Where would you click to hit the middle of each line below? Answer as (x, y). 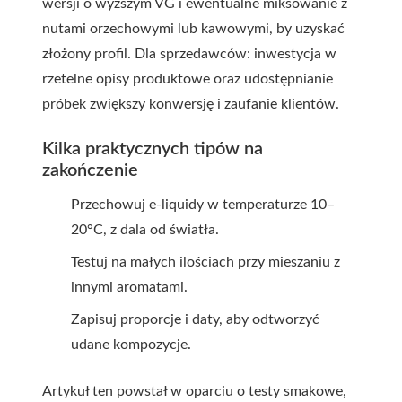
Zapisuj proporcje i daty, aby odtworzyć (195, 319)
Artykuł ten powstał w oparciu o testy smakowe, (194, 391)
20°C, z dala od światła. (145, 230)
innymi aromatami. (129, 287)
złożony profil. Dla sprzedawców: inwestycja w (189, 54)
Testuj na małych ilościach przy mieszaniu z (205, 262)
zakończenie (90, 170)
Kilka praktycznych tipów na (153, 149)
